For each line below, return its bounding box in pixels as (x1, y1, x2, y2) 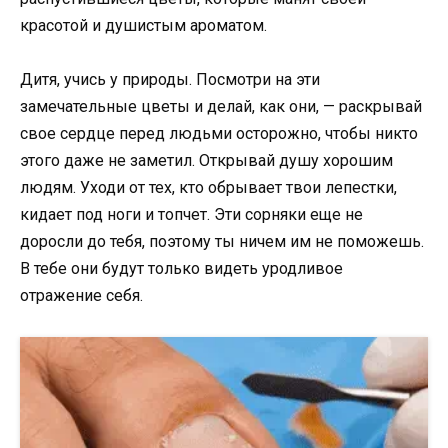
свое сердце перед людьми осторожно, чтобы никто (20, 124, 418, 144)
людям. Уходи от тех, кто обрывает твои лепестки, (20, 178, 397, 198)
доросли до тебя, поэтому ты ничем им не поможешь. (20, 232, 424, 252)
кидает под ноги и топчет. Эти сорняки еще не (20, 205, 363, 225)
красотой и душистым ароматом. (20, 16, 267, 36)
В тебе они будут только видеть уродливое (20, 259, 343, 279)
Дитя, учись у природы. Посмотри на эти (20, 70, 320, 90)
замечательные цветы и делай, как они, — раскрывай (20, 97, 422, 117)
